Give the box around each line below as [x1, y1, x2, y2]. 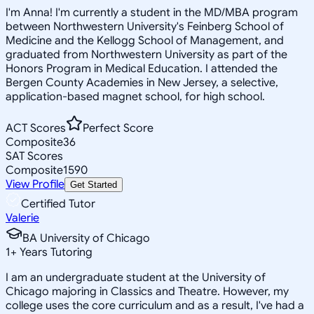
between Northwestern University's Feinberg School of [6, 19, 284, 34]
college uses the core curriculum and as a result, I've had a [6, 298, 304, 313]
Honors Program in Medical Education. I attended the [6, 61, 278, 76]
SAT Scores [6, 149, 63, 163]
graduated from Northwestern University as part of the [6, 47, 287, 62]
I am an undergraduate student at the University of [6, 270, 266, 285]
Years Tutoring [17, 245, 93, 259]
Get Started [70, 179, 117, 190]
